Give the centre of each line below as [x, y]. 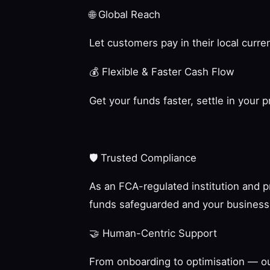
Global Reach [128, 14]
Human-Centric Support [158, 233]
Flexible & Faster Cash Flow [167, 71]
